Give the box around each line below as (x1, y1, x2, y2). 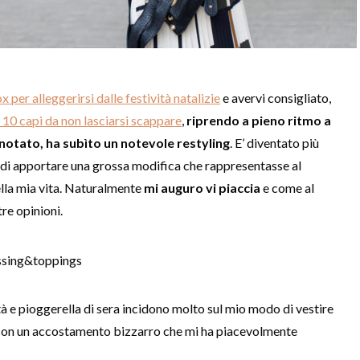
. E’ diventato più (230, 135, 319, 150)
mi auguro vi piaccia (144, 180, 260, 195)
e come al (260, 180, 314, 195)
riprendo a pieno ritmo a (186, 112, 331, 128)
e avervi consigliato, (220, 90, 331, 105)
